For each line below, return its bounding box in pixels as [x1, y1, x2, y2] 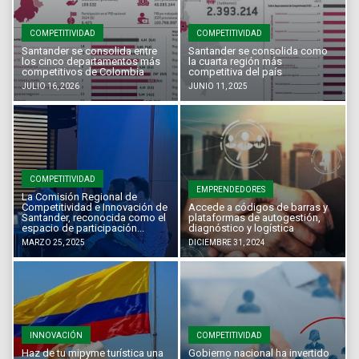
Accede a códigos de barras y [188, 200, 329, 213]
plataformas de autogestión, [188, 211, 321, 224]
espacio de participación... [21, 221, 144, 234]
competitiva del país [188, 65, 283, 78]
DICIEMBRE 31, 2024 [188, 237, 266, 247]
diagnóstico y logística [188, 221, 295, 234]
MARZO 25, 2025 [21, 237, 85, 247]
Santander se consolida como [188, 44, 329, 57]
